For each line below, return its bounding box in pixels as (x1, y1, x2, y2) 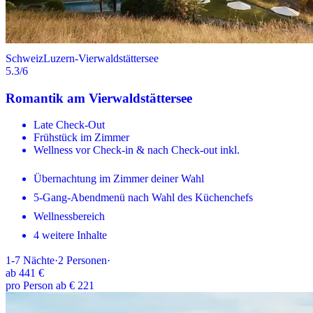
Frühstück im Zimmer (34, 131, 129, 144)
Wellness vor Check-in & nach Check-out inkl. (34, 144, 240, 156)
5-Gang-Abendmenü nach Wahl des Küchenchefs (34, 191, 253, 204)
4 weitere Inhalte (34, 229, 107, 242)
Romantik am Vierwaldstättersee (6, 90, 192, 105)
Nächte (23, 254, 54, 267)
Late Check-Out (34, 119, 105, 131)
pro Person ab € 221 (6, 279, 94, 292)
